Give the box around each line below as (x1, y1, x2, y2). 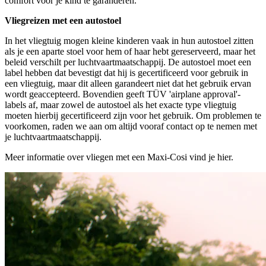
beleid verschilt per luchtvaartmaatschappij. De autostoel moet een (5, 56, 251, 67)
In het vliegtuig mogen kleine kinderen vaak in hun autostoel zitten (5, 35, 254, 46)
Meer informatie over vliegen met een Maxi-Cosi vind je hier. (5, 151, 236, 162)
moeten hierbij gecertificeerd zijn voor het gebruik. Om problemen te (5, 110, 261, 121)
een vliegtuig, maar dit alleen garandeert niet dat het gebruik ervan (5, 78, 251, 88)
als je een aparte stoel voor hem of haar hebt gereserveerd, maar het (5, 46, 255, 56)
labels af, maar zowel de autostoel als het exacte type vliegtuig (5, 99, 236, 110)
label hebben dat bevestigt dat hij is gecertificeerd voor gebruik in (5, 67, 248, 78)
